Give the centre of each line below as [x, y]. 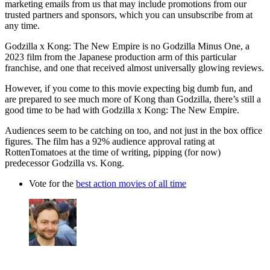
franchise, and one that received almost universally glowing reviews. [134, 67]
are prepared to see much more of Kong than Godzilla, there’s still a [133, 99]
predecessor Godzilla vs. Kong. [64, 163]
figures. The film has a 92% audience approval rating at [110, 141]
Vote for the [52, 183]
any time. [22, 25]
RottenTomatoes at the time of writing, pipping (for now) [113, 152]
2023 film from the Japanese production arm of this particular [121, 57]
